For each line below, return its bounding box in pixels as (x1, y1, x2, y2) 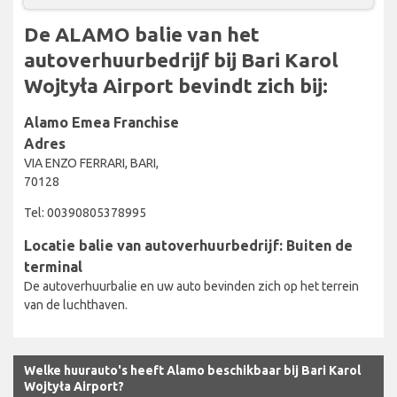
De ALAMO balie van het (24, 22, 260, 45)
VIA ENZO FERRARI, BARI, (24, 155, 159, 170)
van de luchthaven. (24, 297, 128, 312)
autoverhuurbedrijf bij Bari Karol (24, 48, 339, 71)
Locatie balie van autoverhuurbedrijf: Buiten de (24, 237, 353, 253)
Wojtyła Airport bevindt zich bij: (24, 74, 328, 97)
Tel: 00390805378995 (24, 205, 146, 220)
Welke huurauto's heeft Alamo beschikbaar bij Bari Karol (24, 362, 361, 378)
